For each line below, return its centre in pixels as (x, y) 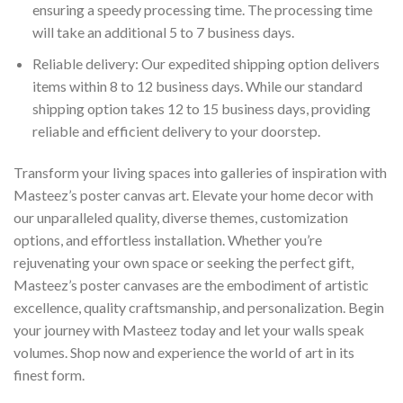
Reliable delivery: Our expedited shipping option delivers (206, 63)
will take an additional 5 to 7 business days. (163, 32)
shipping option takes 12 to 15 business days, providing (201, 108)
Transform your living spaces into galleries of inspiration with (200, 172)
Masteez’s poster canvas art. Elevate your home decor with (193, 194)
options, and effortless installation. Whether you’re (168, 239)
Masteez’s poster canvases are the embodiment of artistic (191, 284)
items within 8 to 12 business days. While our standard (197, 85)
